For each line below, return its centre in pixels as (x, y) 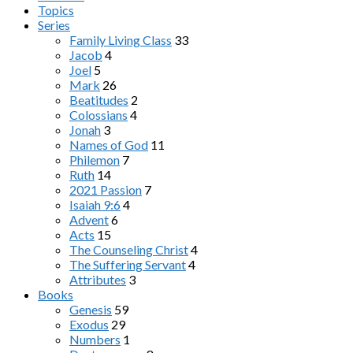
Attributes (98, 279)
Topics (56, 9)
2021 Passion (106, 189)
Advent (89, 219)
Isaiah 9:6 (95, 204)
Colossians (98, 114)
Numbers (95, 339)
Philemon (95, 159)
